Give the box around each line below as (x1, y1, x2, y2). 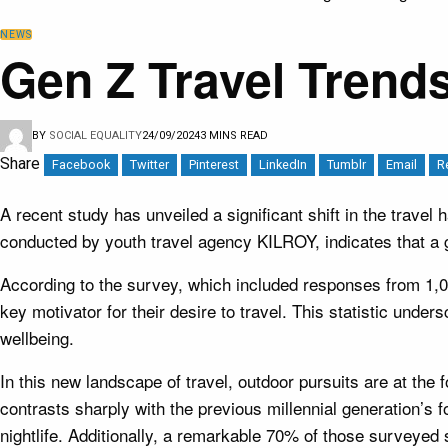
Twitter (130, 156, 169, 172)
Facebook (52, 156, 110, 172)
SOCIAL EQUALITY (49, 128, 142, 142)
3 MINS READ (200, 128, 268, 142)
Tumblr (327, 156, 366, 172)
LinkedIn (259, 156, 307, 172)
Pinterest (189, 156, 239, 172)
